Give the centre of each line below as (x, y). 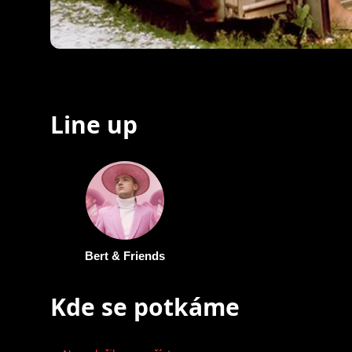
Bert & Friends (125, 255)
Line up (94, 124)
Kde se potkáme (145, 306)
